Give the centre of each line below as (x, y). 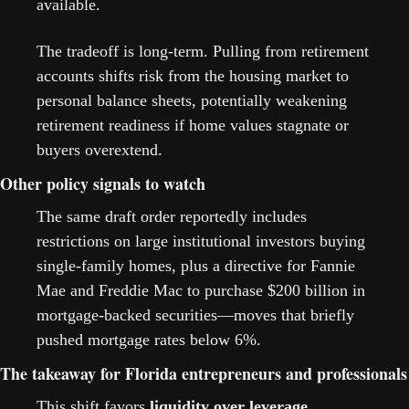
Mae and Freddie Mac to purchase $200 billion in (201, 290)
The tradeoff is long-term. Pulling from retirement (203, 51)
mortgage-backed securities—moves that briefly (195, 315)
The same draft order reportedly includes (172, 216)
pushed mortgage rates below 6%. (151, 339)
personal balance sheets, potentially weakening (192, 100)
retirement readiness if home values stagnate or (193, 125)
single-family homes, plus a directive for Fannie (196, 265)
